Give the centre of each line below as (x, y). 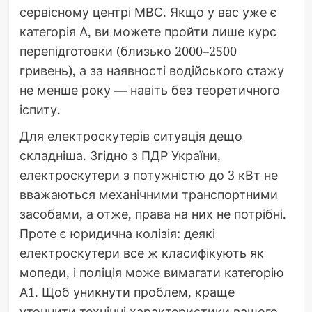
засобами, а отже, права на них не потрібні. (153, 214)
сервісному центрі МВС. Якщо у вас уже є (148, 12)
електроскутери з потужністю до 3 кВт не (148, 175)
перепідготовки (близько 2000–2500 (128, 51)
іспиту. (40, 110)
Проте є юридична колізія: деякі (117, 234)
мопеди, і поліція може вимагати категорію (151, 273)
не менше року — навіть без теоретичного (149, 90)
